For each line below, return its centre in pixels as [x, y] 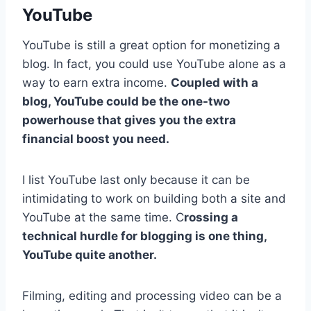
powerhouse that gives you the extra [129, 120]
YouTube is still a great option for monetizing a [151, 45]
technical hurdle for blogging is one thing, [144, 236]
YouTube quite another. [90, 254]
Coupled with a [215, 82]
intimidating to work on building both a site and [154, 198]
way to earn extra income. [96, 82]
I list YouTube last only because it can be [136, 179]
